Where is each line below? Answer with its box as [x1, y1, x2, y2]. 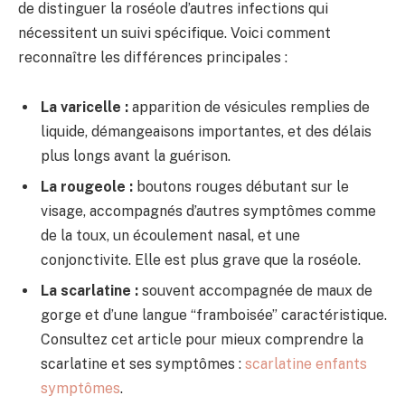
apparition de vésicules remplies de [128, 99, 370, 117]
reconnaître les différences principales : [18, 48, 287, 66]
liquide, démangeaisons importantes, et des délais [41, 123, 372, 141]
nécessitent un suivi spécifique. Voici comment [18, 24, 331, 42]
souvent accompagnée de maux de [138, 282, 372, 300]
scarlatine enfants [245, 355, 367, 373]
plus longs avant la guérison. [41, 147, 231, 165]
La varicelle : [41, 99, 128, 117]
